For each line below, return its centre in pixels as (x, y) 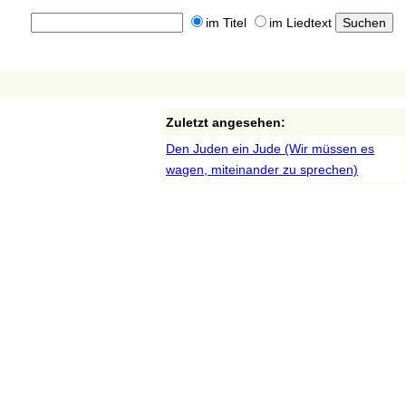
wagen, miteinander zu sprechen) (262, 169)
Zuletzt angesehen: (226, 122)
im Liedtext (300, 23)
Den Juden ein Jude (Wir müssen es (271, 149)
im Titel (226, 23)
